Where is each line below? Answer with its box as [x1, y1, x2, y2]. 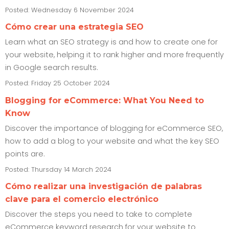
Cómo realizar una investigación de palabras [5, 181, 202, 192]
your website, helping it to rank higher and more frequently [5, 50, 224, 60]
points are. [5, 148, 45, 159]
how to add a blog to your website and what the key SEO [5, 135, 219, 146]
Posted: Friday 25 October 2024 [5, 79, 110, 88]
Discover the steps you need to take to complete [5, 209, 192, 220]
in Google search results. [5, 62, 98, 73]
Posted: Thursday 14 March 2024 [5, 165, 111, 174]
